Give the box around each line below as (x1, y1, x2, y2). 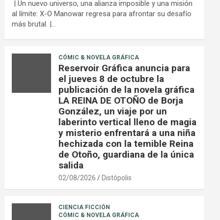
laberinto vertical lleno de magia (58, 116, 197, 128)
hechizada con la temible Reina (58, 138, 194, 150)
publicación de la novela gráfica (58, 84, 195, 96)
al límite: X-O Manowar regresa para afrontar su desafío (12, 9, 192, 19)
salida (58, 160, 84, 171)
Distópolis (102, 174, 132, 182)
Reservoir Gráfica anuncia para (58, 62, 191, 74)
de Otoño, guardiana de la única (58, 149, 194, 161)
